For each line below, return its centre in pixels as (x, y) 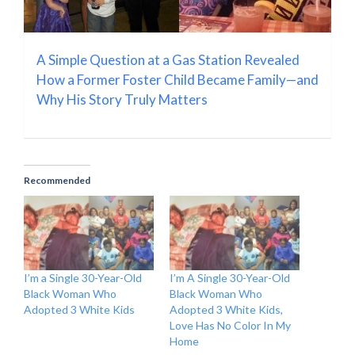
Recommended (57, 180)
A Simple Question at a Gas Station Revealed (168, 59)
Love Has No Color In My (230, 325)
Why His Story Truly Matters (122, 99)
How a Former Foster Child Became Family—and (177, 79)
